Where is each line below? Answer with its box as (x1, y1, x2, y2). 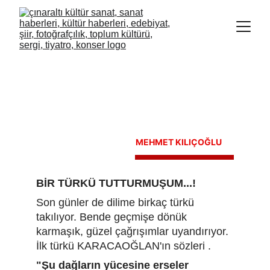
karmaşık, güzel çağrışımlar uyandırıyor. (36, 225, 231, 237)
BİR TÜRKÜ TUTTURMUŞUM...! (36, 177, 196, 189)
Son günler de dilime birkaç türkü (36, 196, 197, 209)
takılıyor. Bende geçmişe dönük (36, 211, 190, 223)
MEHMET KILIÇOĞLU (135, 137, 222, 147)
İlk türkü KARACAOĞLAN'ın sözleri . (36, 240, 211, 252)
